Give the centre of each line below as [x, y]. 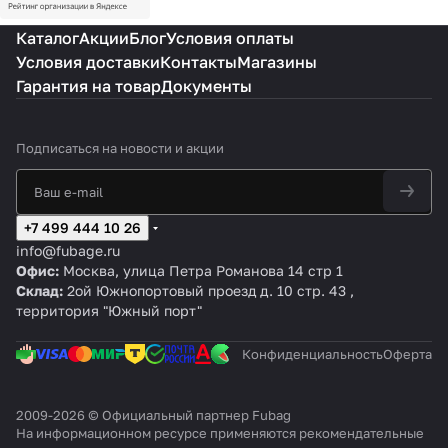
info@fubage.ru [68, 250]
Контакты [198, 62]
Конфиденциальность [312, 354]
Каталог [47, 38]
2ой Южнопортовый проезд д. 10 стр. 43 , [208, 290]
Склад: [39, 290]
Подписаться [59, 148]
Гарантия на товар [88, 86]
